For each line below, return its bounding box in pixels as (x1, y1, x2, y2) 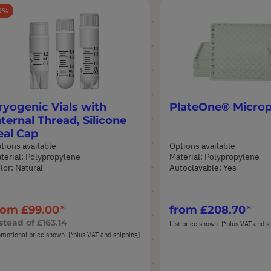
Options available (169, 140, 235, 151)
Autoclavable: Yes (169, 162, 237, 173)
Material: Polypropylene (169, 151, 260, 162)
